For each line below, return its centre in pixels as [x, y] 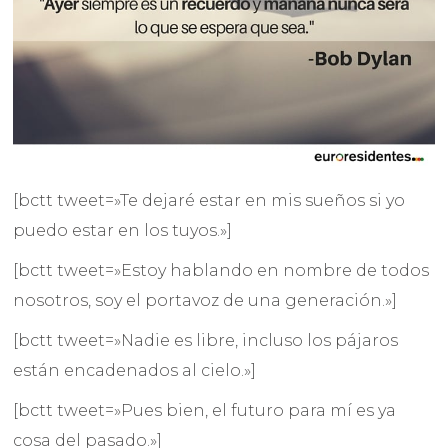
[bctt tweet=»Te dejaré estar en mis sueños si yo [209, 201]
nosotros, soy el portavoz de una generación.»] [205, 301]
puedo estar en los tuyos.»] [123, 231]
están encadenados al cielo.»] [135, 371]
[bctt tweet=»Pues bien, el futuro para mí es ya [205, 411]
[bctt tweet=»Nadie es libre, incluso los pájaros [206, 341]
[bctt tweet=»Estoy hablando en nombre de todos [221, 271]
